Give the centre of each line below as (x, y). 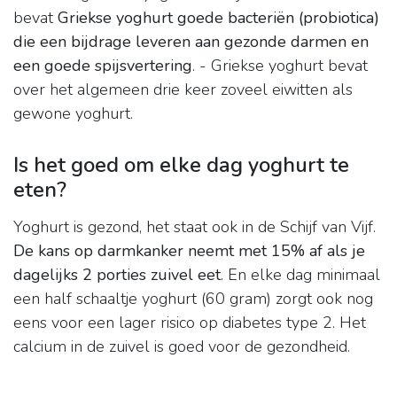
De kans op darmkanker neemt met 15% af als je (189, 251)
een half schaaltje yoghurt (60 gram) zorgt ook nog (193, 299)
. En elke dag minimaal (300, 275)
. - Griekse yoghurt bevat (280, 66)
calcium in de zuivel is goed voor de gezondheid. (182, 347)
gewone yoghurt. (73, 114)
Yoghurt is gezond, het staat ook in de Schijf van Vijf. (195, 227)
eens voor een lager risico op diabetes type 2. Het (190, 323)
